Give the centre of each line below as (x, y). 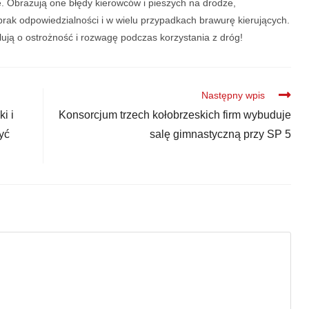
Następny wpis (233, 96)
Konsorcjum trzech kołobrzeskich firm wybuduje (175, 115)
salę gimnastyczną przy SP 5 (220, 134)
